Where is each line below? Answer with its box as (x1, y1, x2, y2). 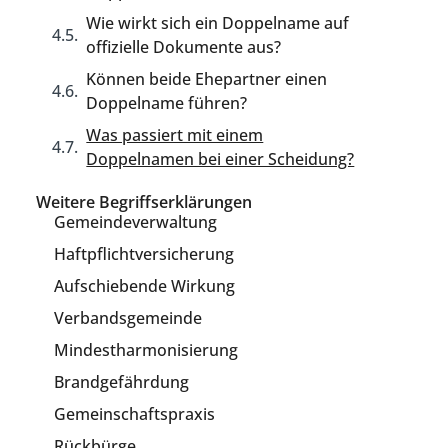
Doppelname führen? (86, 92, 248, 114)
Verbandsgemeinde (54, 307, 203, 329)
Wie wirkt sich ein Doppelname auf (86, 12, 350, 34)
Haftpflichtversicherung (54, 243, 235, 265)
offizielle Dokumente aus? (86, 36, 282, 58)
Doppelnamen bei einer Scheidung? (86, 148, 355, 170)
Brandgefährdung (54, 371, 190, 393)
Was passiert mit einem (86, 124, 264, 146)
